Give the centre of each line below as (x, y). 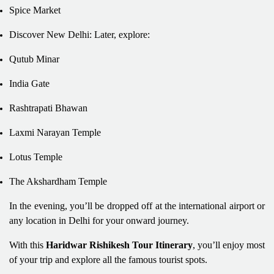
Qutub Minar (34, 59)
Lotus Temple (36, 157)
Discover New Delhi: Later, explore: (80, 34)
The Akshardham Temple (58, 181)
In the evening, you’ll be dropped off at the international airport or (137, 206)
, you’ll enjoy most (229, 245)
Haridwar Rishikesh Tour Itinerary (119, 245)
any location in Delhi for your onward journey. (99, 220)
